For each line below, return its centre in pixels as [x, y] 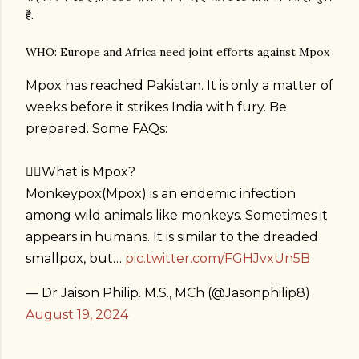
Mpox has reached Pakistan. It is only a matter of [179, 86]
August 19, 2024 [77, 315]
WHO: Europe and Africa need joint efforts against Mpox [177, 52]
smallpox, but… [75, 259]
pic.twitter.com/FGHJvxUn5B [218, 259]
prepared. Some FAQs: [97, 129]
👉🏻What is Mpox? [81, 172]
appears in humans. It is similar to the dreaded [172, 237]
